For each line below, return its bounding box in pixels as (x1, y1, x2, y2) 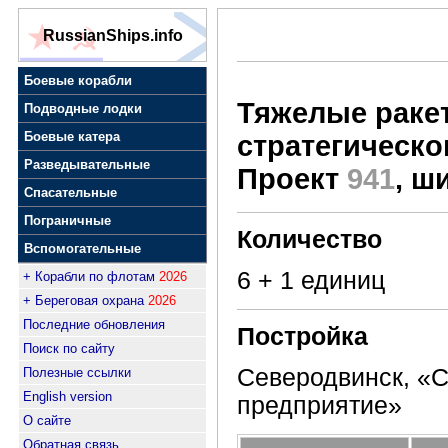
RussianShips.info (42, 27, 183, 44)
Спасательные (24, 185, 117, 200)
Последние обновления (23, 317, 165, 332)
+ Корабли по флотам (23, 269, 155, 284)
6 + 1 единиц (237, 267, 385, 295)
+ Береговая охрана (23, 293, 144, 308)
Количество (237, 225, 382, 253)
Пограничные (24, 213, 111, 228)
